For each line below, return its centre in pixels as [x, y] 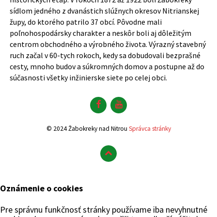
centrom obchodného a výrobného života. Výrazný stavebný [108, 44]
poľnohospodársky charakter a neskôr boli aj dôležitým [101, 33]
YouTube [138, 101]
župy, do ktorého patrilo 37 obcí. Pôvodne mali [86, 22]
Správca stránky [150, 129]
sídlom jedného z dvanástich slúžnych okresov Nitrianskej [104, 11]
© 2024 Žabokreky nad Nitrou [87, 129]
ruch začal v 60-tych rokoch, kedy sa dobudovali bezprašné [105, 55]
